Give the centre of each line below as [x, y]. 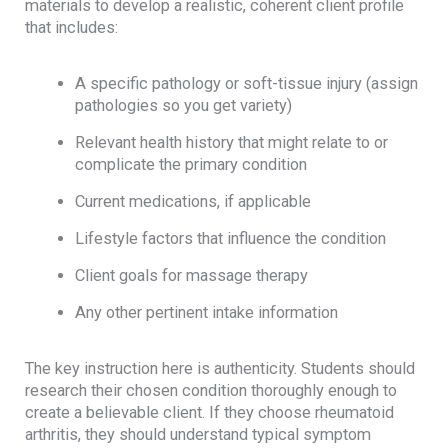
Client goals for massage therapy [191, 275]
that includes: [72, 28]
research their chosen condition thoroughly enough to [211, 391]
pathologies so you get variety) [183, 105]
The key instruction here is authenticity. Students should [220, 369]
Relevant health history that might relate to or [231, 142]
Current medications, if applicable [192, 201]
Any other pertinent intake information [206, 312]
